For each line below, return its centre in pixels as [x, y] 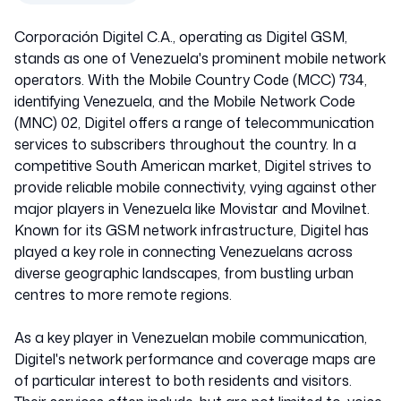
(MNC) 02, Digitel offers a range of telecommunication [194, 123]
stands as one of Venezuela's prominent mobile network [200, 58]
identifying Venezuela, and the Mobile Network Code [185, 101]
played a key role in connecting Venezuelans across [183, 252]
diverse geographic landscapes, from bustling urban [184, 273]
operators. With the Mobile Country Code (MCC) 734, [191, 80]
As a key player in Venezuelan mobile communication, [191, 337]
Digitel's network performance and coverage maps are [195, 359]
